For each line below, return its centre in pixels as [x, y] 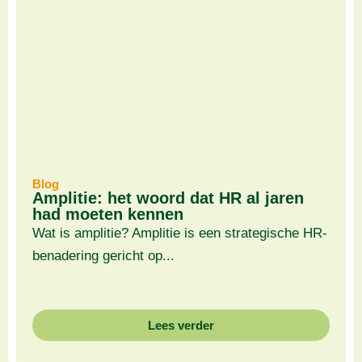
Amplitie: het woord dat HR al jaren [168, 198]
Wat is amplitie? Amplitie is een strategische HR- [180, 233]
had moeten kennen [108, 214]
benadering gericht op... [103, 255]
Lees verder [181, 326]
